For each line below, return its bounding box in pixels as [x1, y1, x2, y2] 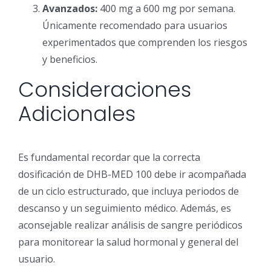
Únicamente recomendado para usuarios [42, 19, 227, 33]
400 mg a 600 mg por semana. [97, 2, 235, 16]
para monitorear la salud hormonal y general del [18, 235, 238, 249]
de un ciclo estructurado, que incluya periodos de [18, 184, 239, 198]
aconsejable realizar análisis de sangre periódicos [18, 218, 243, 232]
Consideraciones [18, 75, 191, 105]
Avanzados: [42, 2, 97, 16]
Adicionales [18, 99, 135, 129]
